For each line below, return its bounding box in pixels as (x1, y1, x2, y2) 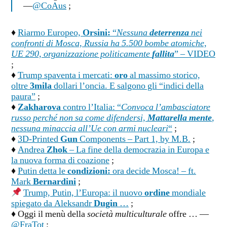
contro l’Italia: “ (61, 102, 121, 113)
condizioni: (67, 166, 110, 177)
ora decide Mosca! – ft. (110, 166, 196, 177)
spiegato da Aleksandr (11, 198, 94, 210)
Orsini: (83, 27, 110, 39)
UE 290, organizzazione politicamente (11, 49, 152, 60)
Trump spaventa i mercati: (18, 70, 115, 82)
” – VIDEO (174, 49, 215, 60)
